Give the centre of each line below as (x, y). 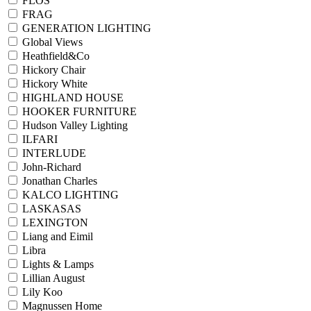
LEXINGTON (55, 222)
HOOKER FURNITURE (79, 111)
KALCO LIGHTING (70, 194)
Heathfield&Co (56, 56)
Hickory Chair (54, 69)
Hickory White (55, 83)
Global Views (52, 42)
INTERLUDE (54, 153)
